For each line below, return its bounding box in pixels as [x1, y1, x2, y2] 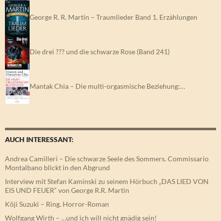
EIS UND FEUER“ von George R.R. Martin [5, 185, 129, 194]
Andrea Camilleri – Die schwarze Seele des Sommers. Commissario [5, 154, 209, 163]
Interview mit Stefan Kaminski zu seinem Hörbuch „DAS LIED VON [5, 177, 209, 185]
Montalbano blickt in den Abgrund [5, 163, 110, 172]
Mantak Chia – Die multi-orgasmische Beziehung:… [30, 81, 185, 90]
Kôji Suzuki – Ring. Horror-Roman [5, 199, 109, 208]
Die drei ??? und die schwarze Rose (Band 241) [30, 47, 170, 56]
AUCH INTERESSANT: [5, 135, 74, 144]
